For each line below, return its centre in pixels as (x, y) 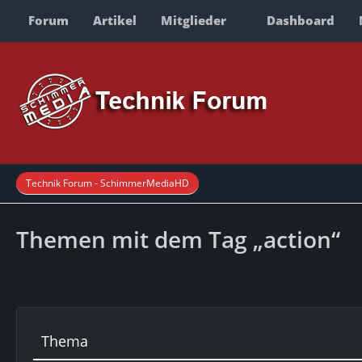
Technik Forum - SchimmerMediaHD (107, 183)
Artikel (115, 20)
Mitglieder (194, 20)
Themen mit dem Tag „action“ (178, 239)
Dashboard (301, 20)
